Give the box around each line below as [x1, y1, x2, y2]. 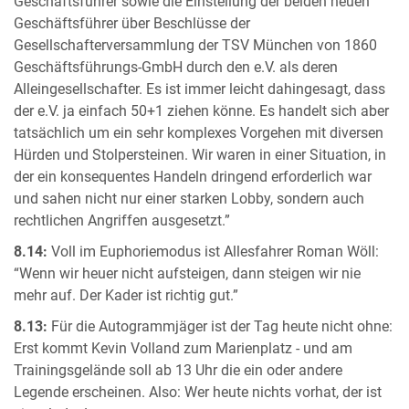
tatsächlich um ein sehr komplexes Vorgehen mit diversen [14, 124, 383, 142]
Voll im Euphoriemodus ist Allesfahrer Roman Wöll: [47, 243, 379, 260]
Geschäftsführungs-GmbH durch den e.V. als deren [14, 58, 338, 76]
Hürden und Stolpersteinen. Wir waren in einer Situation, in [14, 146, 386, 163]
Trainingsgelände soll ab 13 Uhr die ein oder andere [14, 362, 342, 379]
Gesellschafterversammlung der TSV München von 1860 [14, 37, 377, 54]
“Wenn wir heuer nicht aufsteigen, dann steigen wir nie [14, 265, 361, 282]
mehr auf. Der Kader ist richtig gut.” [14, 287, 238, 304]
